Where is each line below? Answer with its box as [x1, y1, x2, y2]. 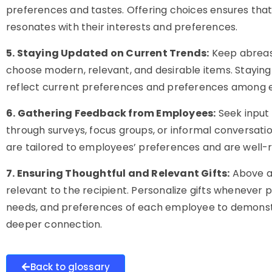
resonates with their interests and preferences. [6, 20, 238, 34]
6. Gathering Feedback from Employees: [6, 106, 216, 120]
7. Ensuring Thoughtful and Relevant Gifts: [6, 166, 230, 180]
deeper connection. [6, 217, 103, 231]
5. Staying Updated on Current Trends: [6, 46, 209, 60]
